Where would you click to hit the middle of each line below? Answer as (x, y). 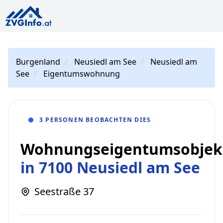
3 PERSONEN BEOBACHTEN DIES (95, 120)
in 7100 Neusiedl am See (110, 167)
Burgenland (38, 62)
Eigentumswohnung (82, 74)
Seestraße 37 (64, 191)
